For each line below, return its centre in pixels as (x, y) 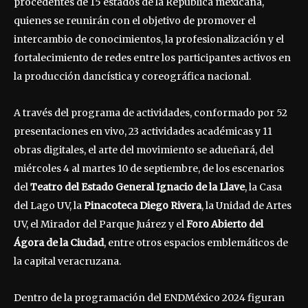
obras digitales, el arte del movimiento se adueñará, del (144, 150)
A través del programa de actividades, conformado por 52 (151, 112)
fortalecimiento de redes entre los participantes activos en (152, 57)
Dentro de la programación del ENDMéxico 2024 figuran (149, 297)
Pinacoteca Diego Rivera (143, 205)
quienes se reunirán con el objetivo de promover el (135, 20)
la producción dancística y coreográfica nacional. (132, 76)
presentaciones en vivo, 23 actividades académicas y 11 (143, 131)
